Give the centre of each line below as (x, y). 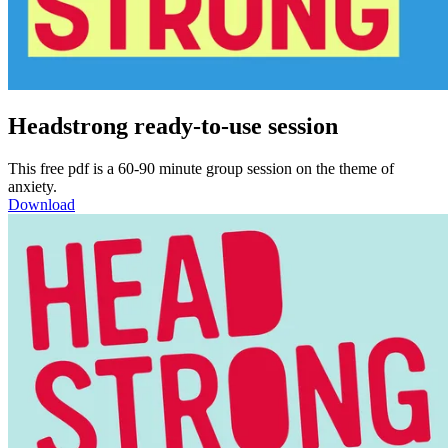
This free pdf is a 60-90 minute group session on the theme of (201, 169)
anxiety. (32, 187)
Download (41, 205)
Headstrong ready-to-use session (173, 126)
